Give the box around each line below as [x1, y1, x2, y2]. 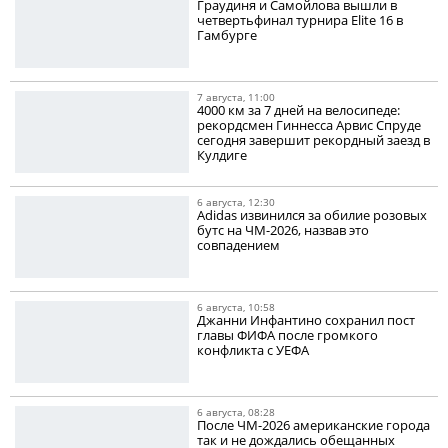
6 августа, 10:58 [197, 300, 276, 315]
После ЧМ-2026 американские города [197, 416, 431, 435]
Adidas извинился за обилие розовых [197, 206, 428, 225]
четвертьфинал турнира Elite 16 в [197, 11, 404, 30]
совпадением [197, 236, 281, 255]
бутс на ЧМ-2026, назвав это [197, 221, 370, 240]
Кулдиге [197, 146, 248, 165]
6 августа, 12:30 [197, 195, 276, 210]
